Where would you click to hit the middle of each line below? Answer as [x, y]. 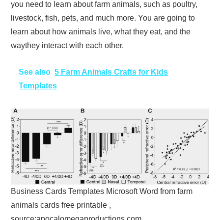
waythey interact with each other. [68, 46]
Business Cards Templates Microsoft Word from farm [102, 192]
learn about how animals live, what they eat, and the [101, 32]
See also [35, 72]
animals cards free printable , [61, 205]
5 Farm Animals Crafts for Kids [111, 72]
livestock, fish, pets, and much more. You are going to [103, 18]
